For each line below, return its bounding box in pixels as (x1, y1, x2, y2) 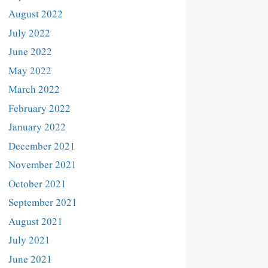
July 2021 (8, 234, 50, 248)
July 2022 (8, 26, 50, 41)
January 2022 (8, 121, 66, 135)
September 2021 (8, 196, 77, 211)
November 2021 (8, 159, 77, 173)
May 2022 (8, 64, 51, 78)
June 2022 (8, 45, 52, 60)
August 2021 (8, 215, 63, 229)
